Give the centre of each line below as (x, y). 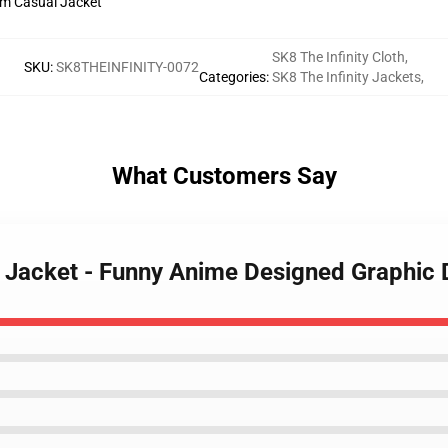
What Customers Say (224, 176)
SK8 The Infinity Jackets (346, 77)
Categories (232, 77)
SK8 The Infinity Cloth (338, 57)
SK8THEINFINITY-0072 (127, 67)
